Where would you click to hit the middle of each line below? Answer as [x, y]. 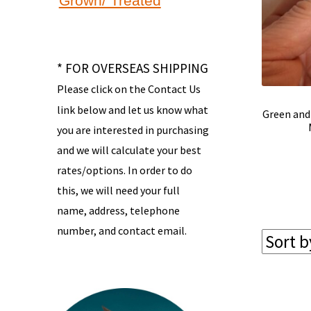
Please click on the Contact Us [128, 89]
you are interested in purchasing [133, 129]
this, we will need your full [118, 190]
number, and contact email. [121, 230]
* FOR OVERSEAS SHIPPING [132, 68]
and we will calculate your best [129, 150]
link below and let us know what [132, 109]
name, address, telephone [118, 210]
